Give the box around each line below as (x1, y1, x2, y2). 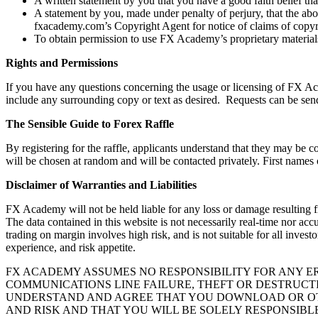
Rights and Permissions (6, 56, 118, 69)
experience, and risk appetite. (6, 241, 136, 253)
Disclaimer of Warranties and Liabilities (6, 178, 197, 191)
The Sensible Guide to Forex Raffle (6, 117, 174, 130)
